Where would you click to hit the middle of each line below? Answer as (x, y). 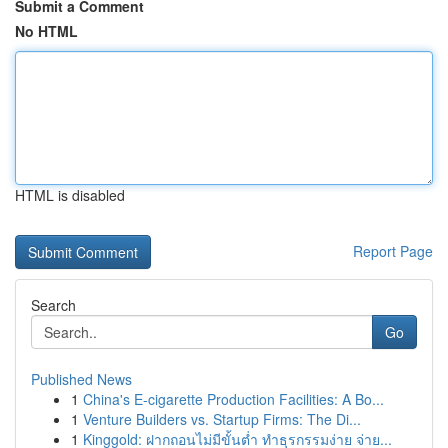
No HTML (46, 31)
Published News (81, 379)
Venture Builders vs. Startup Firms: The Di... (222, 419)
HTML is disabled (70, 195)
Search (53, 305)
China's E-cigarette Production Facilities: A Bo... (233, 399)
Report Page (393, 251)
